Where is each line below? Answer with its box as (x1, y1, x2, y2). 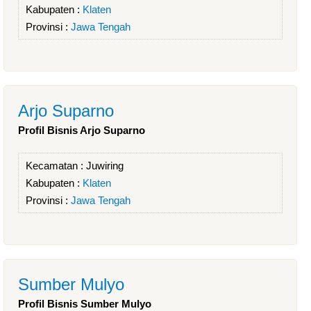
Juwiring (86, 160, 124, 171)
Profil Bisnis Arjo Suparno (18, 124, 145, 136)
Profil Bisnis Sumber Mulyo (18, 298, 151, 310)
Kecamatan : (26, 160, 86, 171)
